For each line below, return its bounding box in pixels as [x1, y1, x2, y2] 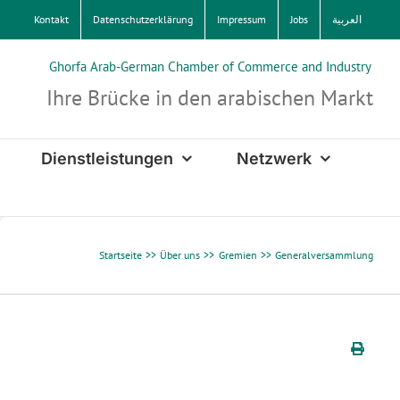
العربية [332, 12, 362, 26]
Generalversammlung [275, 248, 373, 262]
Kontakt [34, 12, 69, 26]
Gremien [218, 248, 257, 262]
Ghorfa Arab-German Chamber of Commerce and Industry [48, 57, 371, 75]
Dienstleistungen [40, 148, 173, 168]
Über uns [160, 248, 201, 262]
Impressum [217, 12, 266, 26]
